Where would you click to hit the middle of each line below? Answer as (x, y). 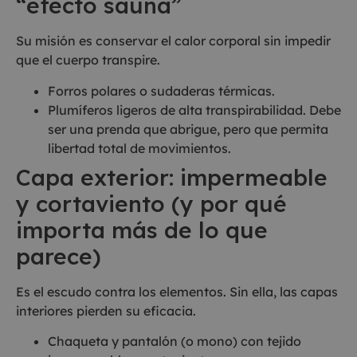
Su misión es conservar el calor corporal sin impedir (173, 41)
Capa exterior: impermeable (172, 177)
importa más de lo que (142, 229)
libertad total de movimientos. (139, 148)
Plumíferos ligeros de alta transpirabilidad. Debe (194, 110)
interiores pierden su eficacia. (106, 310)
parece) (59, 256)
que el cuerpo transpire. (88, 60)
